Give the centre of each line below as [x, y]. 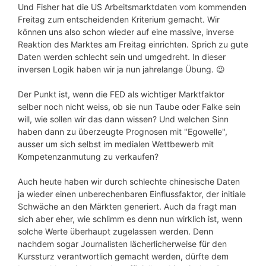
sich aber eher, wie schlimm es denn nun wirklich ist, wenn [130, 219]
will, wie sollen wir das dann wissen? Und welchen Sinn [123, 119]
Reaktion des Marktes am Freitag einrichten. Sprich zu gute [133, 45]
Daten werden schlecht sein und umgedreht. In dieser [122, 57]
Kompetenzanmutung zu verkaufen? [88, 157]
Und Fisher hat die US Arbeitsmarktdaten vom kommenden [132, 7]
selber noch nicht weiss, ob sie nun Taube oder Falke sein [129, 107]
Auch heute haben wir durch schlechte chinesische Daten [129, 182]
